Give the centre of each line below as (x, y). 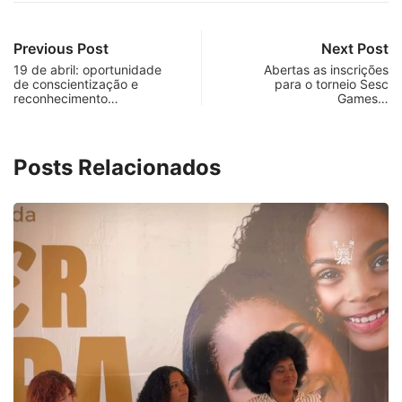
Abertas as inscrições (326, 69)
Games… (363, 98)
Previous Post (61, 48)
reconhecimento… (66, 98)
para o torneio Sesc (332, 83)
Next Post (355, 48)
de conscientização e (76, 83)
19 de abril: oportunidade (87, 69)
